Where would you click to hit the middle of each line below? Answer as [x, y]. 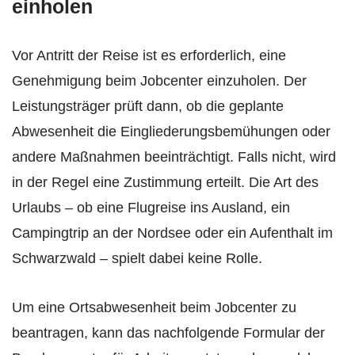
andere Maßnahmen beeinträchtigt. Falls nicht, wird [174, 157]
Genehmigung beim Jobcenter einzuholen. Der [159, 81]
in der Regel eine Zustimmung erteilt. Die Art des [165, 183]
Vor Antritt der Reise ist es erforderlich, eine [149, 56]
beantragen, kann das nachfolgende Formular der [168, 333]
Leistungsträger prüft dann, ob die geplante [148, 107]
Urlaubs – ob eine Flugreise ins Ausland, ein [151, 208]
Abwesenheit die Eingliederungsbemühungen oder [171, 132]
